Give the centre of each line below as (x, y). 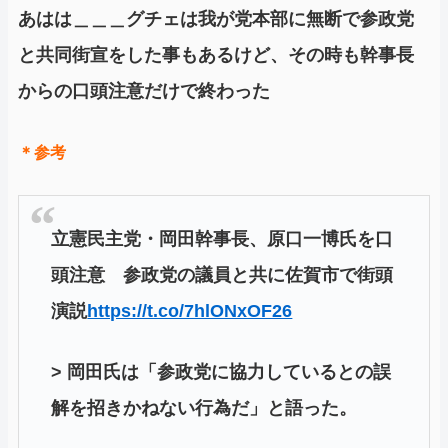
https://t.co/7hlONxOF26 (190, 311)
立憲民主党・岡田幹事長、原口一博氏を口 (222, 239)
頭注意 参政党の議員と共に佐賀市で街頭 (222, 275)
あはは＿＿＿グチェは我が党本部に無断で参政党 (216, 18)
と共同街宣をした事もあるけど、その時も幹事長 (216, 54)
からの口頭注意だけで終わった (144, 90)
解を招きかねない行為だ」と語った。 (204, 408)
